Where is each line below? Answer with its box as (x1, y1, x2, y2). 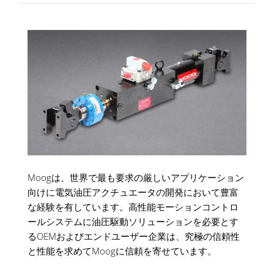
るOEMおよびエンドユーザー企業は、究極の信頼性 (28, 229, 240, 242)
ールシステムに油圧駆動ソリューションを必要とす (28, 215, 239, 228)
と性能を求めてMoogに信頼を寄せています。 (28, 244, 217, 257)
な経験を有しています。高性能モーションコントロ (28, 200, 239, 213)
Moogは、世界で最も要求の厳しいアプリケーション (28, 171, 244, 183)
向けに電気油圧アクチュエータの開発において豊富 (28, 185, 239, 198)
